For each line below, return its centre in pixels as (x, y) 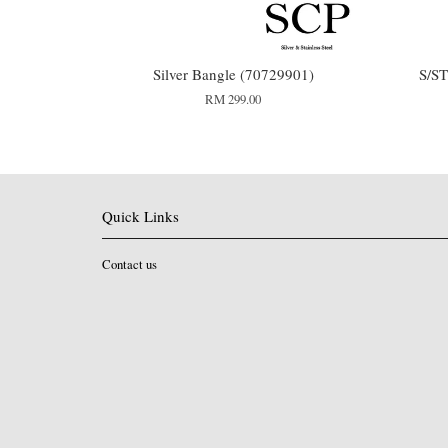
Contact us (129, 264)
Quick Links (140, 215)
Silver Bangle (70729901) (233, 73)
